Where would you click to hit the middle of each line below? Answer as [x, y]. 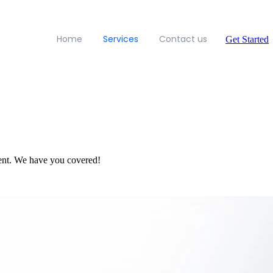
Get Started [247, 39]
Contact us [183, 39]
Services [121, 39]
